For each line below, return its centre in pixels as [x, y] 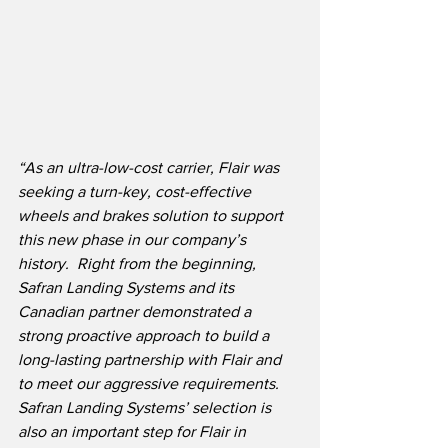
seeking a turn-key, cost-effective [136, 192]
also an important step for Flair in [134, 432]
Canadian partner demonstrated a [136, 312]
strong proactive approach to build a [145, 336]
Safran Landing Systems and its [128, 288]
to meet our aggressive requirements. [148, 384]
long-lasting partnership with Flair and [151, 360]
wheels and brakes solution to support [152, 216]
